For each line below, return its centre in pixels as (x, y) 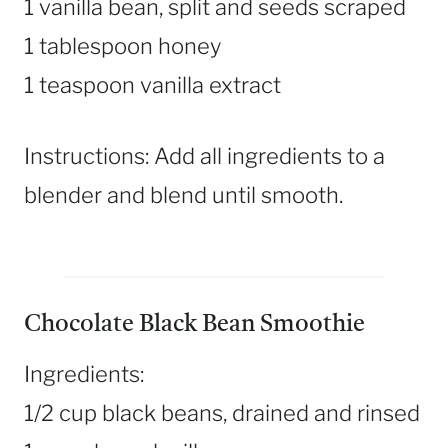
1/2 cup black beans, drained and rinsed (222, 413)
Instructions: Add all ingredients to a (204, 156)
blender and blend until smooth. (183, 195)
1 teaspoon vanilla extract (152, 85)
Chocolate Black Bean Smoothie (194, 325)
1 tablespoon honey (122, 46)
